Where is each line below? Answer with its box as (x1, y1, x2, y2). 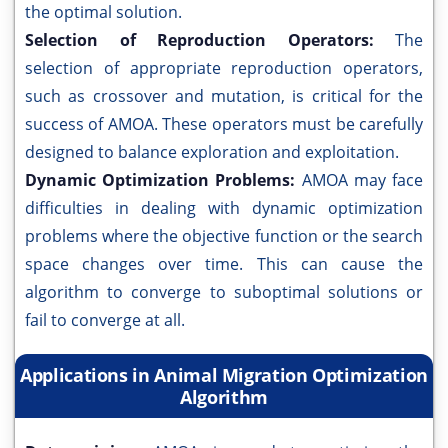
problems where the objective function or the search (25, 225, 423, 247)
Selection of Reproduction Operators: (25, 29, 395, 51)
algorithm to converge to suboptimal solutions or (25, 281, 423, 303)
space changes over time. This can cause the (25, 253, 423, 275)
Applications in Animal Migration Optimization (20, 363, 428, 387)
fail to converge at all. (25, 309, 185, 331)
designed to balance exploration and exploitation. (25, 141, 399, 163)
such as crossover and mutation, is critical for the (25, 85, 423, 107)
